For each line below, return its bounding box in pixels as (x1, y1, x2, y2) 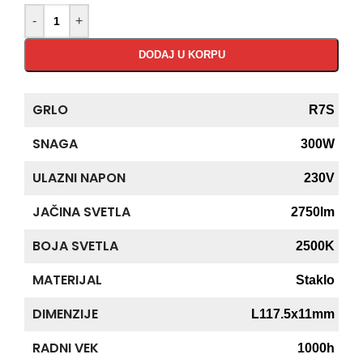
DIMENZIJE (32, 304, 98, 323)
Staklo (296, 272, 335, 287)
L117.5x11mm (251, 306, 335, 321)
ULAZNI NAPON (32, 168, 126, 187)
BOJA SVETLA (32, 236, 118, 255)
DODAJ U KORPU (138, 48, 225, 61)
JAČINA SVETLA (32, 202, 130, 221)
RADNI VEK (32, 338, 99, 357)
